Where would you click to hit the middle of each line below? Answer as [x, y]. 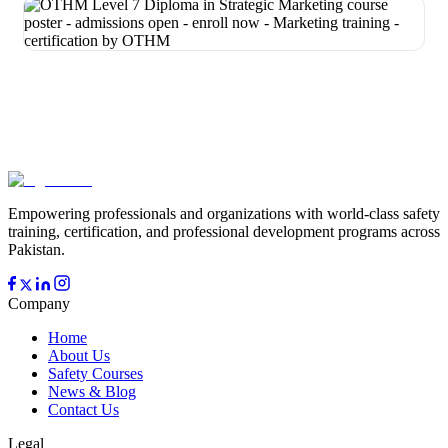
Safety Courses [95, 373]
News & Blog [92, 391]
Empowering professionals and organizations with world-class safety [224, 213]
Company [39, 303]
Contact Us [83, 409]
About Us [79, 355]
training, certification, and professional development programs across [224, 231]
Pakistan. [36, 249]
